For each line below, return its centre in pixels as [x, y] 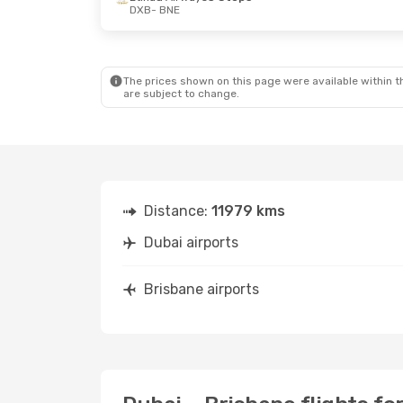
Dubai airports [191, 242]
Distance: [178, 211]
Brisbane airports [201, 289]
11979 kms [248, 211]
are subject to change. [181, 94]
